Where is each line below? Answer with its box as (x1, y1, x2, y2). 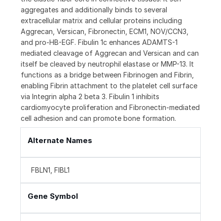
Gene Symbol (28, 191, 78, 201)
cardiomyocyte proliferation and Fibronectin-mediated (21, 103, 200, 112)
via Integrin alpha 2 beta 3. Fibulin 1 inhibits (21, 92, 159, 101)
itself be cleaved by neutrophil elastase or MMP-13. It (21, 60, 194, 69)
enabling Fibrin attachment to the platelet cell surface (21, 81, 197, 90)
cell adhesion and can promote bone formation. (21, 114, 176, 123)
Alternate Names (28, 136, 92, 146)
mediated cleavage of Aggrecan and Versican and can (21, 49, 199, 58)
